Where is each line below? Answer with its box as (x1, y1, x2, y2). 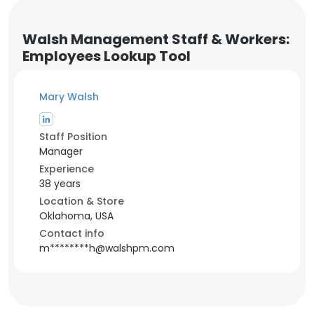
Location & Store (39, 194, 124, 208)
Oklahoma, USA (39, 209, 114, 223)
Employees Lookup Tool (22, 46, 191, 66)
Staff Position (39, 130, 107, 144)
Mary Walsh (39, 90, 99, 104)
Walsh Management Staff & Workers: (22, 29, 289, 49)
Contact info (39, 226, 104, 240)
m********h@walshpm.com (39, 241, 175, 255)
